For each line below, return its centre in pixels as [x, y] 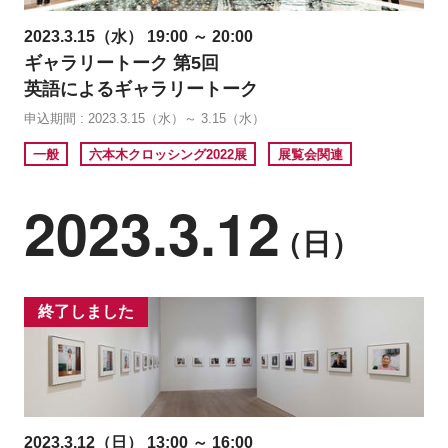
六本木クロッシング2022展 [168, 154]
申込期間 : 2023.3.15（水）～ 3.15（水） [144, 119]
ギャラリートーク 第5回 [121, 63]
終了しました [86, 312]
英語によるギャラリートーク [140, 89]
